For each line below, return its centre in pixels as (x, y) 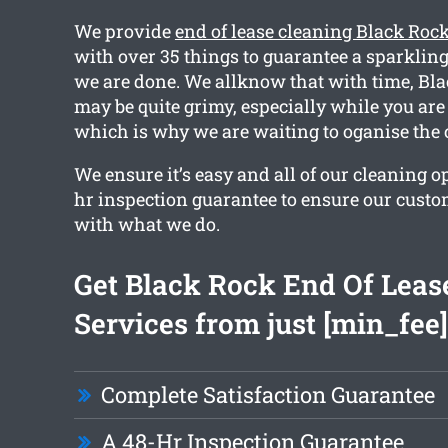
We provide (124, 31)
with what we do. (146, 224)
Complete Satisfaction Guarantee (267, 395)
